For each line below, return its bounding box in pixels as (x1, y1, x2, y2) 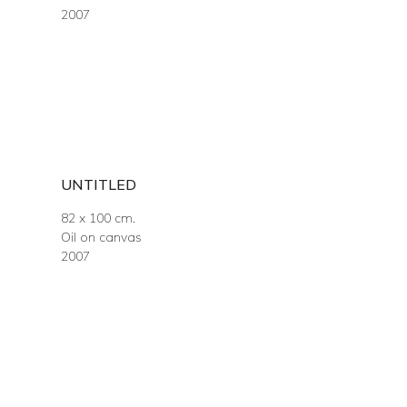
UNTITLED (61, 175, 137, 194)
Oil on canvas (61, 229, 143, 245)
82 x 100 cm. (61, 210, 136, 226)
